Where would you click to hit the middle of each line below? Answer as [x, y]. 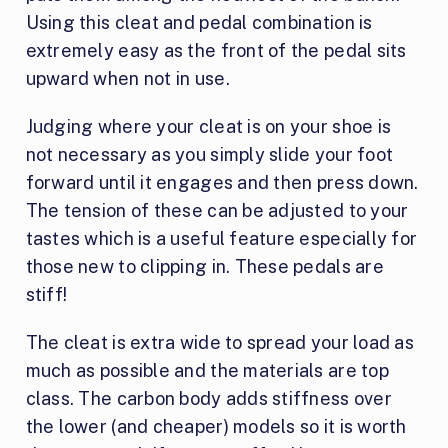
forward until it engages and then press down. [222, 182]
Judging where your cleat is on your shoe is [208, 126]
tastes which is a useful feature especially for [221, 238]
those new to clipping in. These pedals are [204, 266]
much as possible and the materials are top [207, 370]
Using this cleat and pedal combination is [199, 22]
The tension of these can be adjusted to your [217, 210]
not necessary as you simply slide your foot [209, 154]
